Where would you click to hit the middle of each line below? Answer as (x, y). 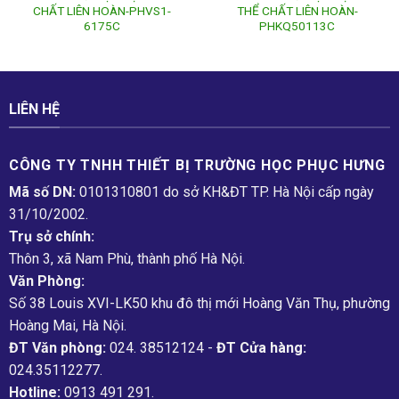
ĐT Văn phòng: (57, 348)
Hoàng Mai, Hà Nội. (67, 326)
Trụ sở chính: (51, 237)
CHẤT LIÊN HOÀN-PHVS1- (102, 10)
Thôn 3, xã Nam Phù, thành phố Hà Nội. (126, 259)
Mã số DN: (44, 192)
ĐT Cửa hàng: (261, 348)
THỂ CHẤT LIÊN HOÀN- (297, 10)
